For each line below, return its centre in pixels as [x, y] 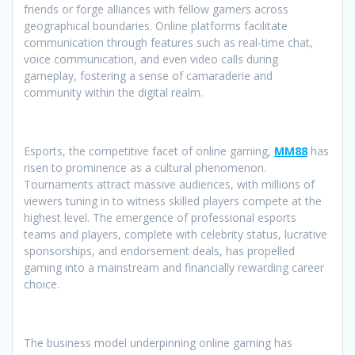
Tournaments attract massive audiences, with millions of [169, 185]
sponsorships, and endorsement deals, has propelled [159, 251]
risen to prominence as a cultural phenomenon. [145, 168]
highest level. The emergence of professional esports [160, 218]
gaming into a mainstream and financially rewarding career [174, 268]
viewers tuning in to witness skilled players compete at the [173, 201]
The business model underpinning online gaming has [158, 343]
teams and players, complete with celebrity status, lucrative [176, 235]
